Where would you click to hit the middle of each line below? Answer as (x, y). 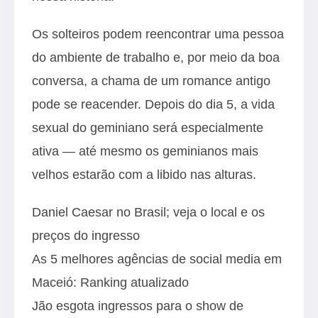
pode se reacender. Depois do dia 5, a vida (153, 104)
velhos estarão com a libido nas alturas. (144, 174)
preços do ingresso (86, 235)
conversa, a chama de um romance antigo (151, 81)
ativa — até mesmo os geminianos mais (145, 151)
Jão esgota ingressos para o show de (138, 306)
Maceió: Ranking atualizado (110, 282)
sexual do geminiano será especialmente (148, 127)
